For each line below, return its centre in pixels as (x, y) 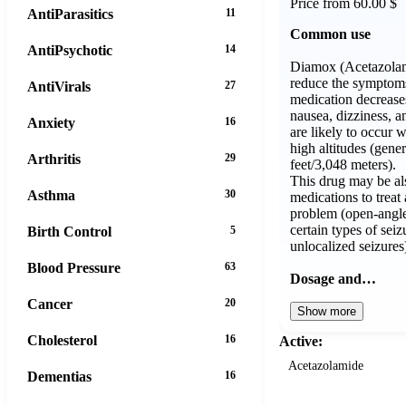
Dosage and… (333, 278)
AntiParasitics (70, 14)
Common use (330, 34)
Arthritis (54, 159)
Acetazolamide (326, 365)
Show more (327, 311)
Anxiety (51, 122)
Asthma (51, 195)
